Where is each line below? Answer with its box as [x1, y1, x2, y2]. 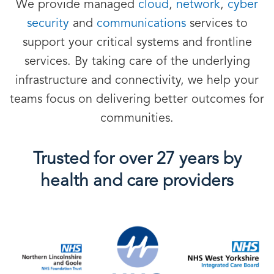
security [26, 18, 69, 30]
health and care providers [40, 173, 234, 190]
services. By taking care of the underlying [24, 56, 250, 68]
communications [96, 18, 186, 30]
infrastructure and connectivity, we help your [15, 75, 259, 87]
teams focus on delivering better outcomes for [10, 94, 264, 106]
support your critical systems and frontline [22, 37, 252, 49]
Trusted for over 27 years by [32, 151, 242, 168]
